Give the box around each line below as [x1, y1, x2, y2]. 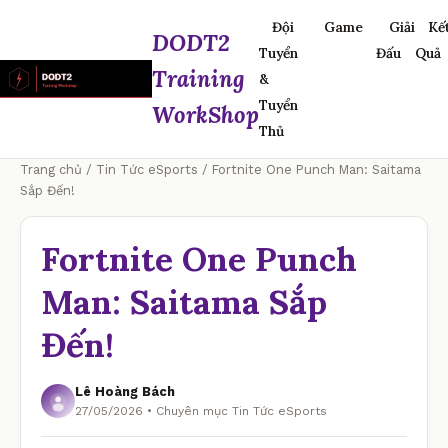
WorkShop [152, 100, 259, 129]
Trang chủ [20, 162, 82, 177]
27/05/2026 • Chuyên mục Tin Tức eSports [75, 404, 327, 418]
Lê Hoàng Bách [75, 384, 175, 399]
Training [152, 64, 245, 93]
